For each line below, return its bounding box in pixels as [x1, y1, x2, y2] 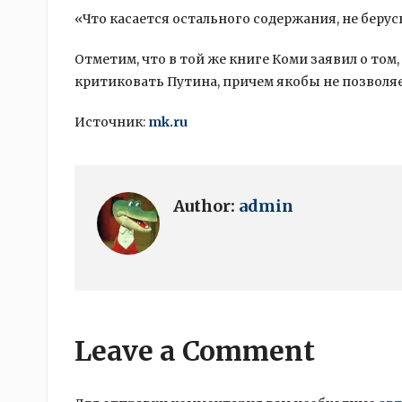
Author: [173, 196, 239, 216]
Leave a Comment [74, 334, 315, 368]
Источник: [74, 114, 148, 130]
